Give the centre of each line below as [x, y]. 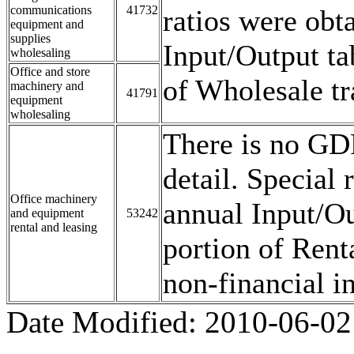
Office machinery [54, 198]
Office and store [50, 71]
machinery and [47, 85]
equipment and [47, 24]
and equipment [47, 213]
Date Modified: [105, 322]
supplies [30, 38]
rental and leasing [54, 227]
